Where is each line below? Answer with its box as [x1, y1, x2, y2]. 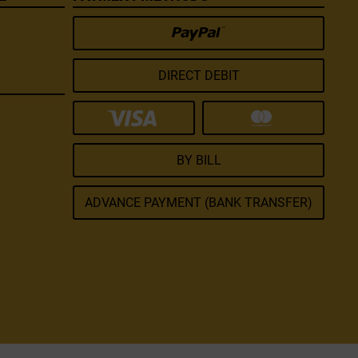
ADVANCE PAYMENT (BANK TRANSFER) [85, 195, 312, 210]
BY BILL [176, 153, 221, 168]
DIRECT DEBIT [157, 68, 240, 83]
